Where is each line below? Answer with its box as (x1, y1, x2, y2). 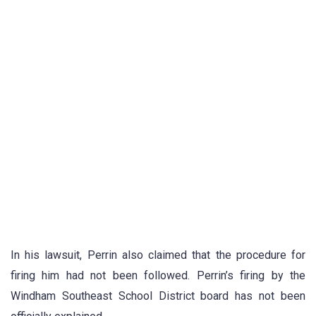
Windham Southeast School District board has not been (11, 288, 305, 303)
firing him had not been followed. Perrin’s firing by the (11, 268, 305, 282)
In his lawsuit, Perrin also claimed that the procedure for (11, 248, 305, 262)
